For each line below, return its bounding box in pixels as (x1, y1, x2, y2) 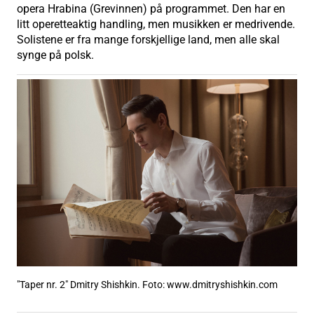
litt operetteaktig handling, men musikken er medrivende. (17, 18, 295, 32)
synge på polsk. (17, 48, 94, 62)
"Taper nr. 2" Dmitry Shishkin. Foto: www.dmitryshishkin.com (17, 278, 278, 291)
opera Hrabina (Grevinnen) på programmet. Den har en (17, 2, 285, 16)
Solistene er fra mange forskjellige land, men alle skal (17, 33, 280, 47)
